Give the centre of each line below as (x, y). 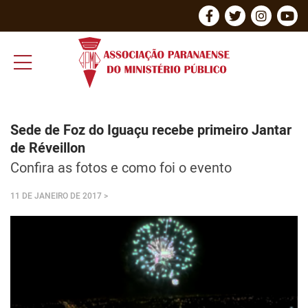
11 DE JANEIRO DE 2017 (56, 195)
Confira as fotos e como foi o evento (121, 167)
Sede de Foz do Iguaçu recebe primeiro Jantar (151, 130)
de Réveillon (48, 147)
